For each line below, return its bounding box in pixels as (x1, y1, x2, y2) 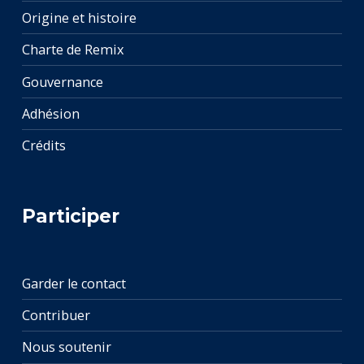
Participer (21, 205, 119, 228)
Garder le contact (21, 274, 126, 292)
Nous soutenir (21, 338, 111, 357)
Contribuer (21, 306, 90, 325)
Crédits (21, 136, 66, 155)
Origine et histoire (21, 8, 136, 27)
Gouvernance (21, 72, 103, 91)
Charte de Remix (21, 41, 124, 59)
